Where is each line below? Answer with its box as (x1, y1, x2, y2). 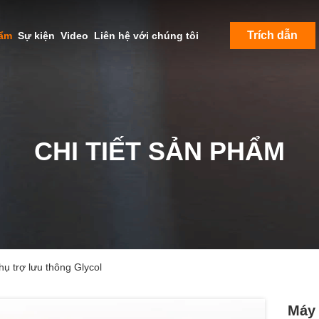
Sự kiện (17, 30, 55, 41)
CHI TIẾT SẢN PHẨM (34, 137, 285, 166)
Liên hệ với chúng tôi (93, 30, 199, 41)
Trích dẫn (247, 29, 298, 41)
